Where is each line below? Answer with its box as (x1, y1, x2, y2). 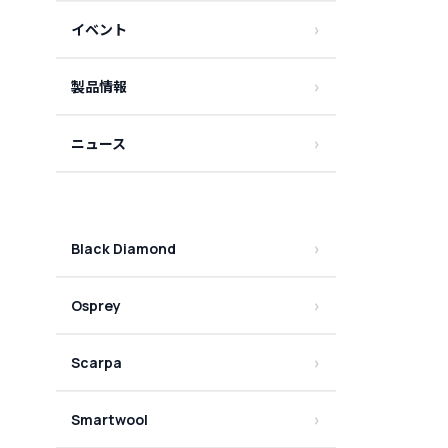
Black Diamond (71, 239, 176, 258)
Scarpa (71, 353, 122, 372)
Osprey (71, 296, 121, 315)
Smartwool (71, 410, 148, 429)
